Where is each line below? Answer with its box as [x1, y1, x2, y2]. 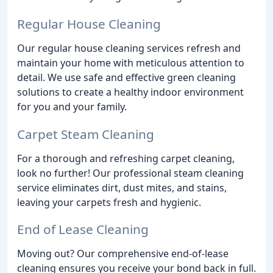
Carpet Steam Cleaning [17, 125, 154, 143]
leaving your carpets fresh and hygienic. [17, 195, 201, 209]
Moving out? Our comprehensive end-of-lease [17, 247, 229, 261]
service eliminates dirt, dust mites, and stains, [17, 180, 227, 194]
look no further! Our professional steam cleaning [17, 166, 244, 180]
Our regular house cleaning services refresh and [17, 41, 241, 55]
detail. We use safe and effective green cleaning [17, 70, 236, 84]
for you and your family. [17, 99, 127, 113]
